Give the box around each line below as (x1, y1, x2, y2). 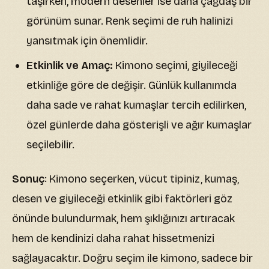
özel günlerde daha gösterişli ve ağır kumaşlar (26, 118, 252, 132)
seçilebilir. (26, 138, 74, 152)
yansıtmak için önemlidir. (26, 34, 148, 48)
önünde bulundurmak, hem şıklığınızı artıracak (12, 212, 235, 226)
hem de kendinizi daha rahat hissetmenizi (12, 232, 214, 246)
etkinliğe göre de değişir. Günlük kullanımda (26, 79, 237, 92)
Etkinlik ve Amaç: (26, 59, 113, 73)
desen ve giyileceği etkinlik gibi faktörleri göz (12, 192, 232, 206)
